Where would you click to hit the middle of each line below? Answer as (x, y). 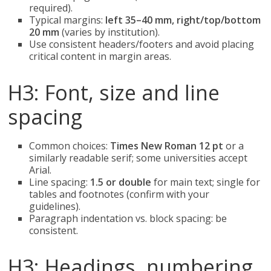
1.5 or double (121, 182)
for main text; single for (206, 182)
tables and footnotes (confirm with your (119, 194)
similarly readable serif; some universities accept (139, 158)
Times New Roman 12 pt (167, 146)
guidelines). (55, 206)
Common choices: (70, 146)
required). (51, 8)
